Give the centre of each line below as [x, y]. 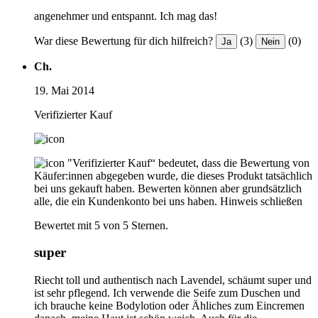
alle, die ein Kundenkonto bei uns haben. [126, 201]
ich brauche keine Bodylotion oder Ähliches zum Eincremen [169, 306]
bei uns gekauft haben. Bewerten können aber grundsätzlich [168, 188]
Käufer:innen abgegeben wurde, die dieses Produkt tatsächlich [173, 175]
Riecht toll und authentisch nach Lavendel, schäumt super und [173, 280]
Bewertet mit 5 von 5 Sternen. [101, 225]
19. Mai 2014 [64, 90]
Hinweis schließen [261, 201]
